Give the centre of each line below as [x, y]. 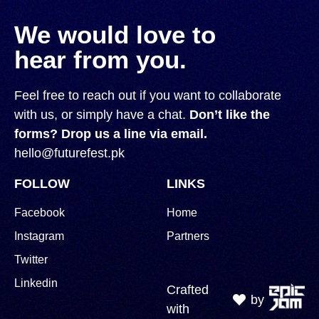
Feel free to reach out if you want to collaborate [148, 95]
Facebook [40, 213]
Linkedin [36, 283]
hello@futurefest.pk [69, 153]
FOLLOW [42, 184]
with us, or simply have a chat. [102, 115]
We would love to [115, 35]
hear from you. [100, 59]
